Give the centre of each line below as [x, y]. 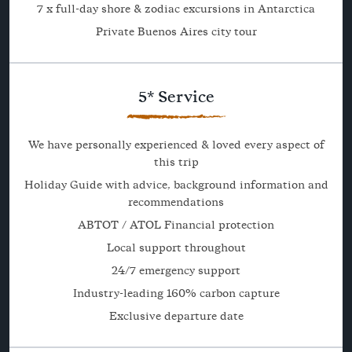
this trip [176, 162]
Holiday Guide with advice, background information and [176, 185]
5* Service [176, 97]
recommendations [176, 202]
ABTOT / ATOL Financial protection [176, 225]
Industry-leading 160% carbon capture [176, 293]
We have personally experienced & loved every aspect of [176, 145]
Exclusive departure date [176, 316]
